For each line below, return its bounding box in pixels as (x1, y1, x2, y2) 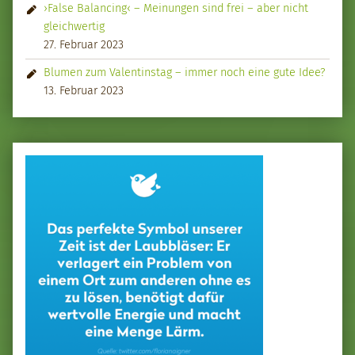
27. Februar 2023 (44, 37, 124, 52)
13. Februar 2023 (44, 83, 124, 98)
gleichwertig (44, 19, 105, 34)
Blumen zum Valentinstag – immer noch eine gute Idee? (44, 65, 326, 80)
